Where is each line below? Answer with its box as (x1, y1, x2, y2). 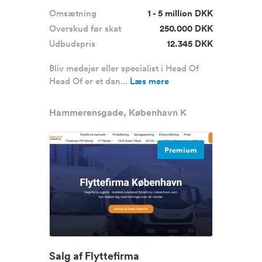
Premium (164, 145, 197, 156)
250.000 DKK (160, 22, 213, 35)
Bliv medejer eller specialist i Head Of (49, 62, 199, 74)
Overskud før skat (49, 22, 121, 35)
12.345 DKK (167, 37, 213, 50)
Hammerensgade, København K (49, 106, 187, 119)
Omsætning (49, 7, 96, 19)
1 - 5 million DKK (147, 7, 213, 19)
